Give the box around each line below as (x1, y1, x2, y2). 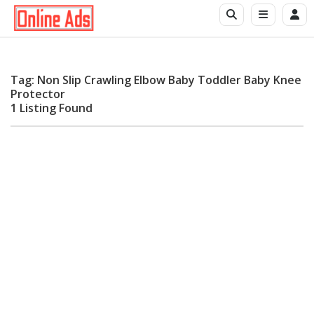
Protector (11, 86, 65, 102)
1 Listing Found (11, 100, 93, 116)
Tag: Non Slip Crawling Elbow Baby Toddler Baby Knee (11, 72, 301, 88)
